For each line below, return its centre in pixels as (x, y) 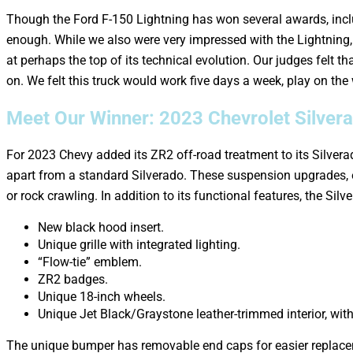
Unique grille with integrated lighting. (139, 244)
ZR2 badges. (73, 279)
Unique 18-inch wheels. (102, 296)
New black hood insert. (101, 227)
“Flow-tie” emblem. (90, 262)
